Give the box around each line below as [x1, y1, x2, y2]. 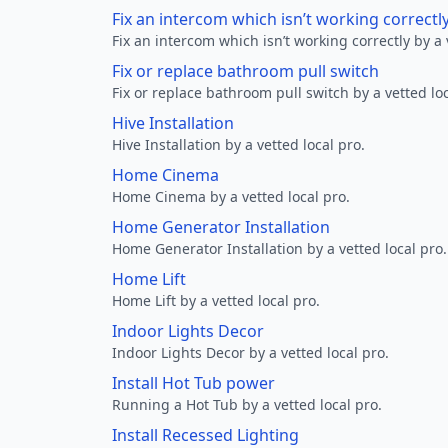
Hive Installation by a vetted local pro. [112, 135, 365, 154]
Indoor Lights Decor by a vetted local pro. [112, 343, 389, 362]
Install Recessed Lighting [112, 424, 299, 446]
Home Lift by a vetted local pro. [112, 291, 320, 310]
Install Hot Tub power [112, 372, 275, 394]
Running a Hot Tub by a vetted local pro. [112, 395, 382, 414]
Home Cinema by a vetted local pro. [112, 187, 350, 206]
